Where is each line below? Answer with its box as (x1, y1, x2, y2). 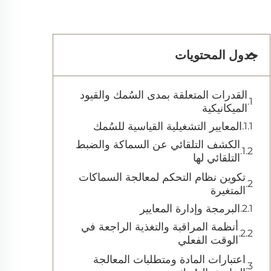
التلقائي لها (193, 151, 240, 165)
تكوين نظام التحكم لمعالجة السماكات (79, 171, 246, 184)
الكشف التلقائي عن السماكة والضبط (76, 138, 240, 151)
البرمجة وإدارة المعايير (140, 202, 240, 215)
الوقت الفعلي (178, 233, 238, 247)
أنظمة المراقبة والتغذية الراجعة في (81, 220, 238, 233)
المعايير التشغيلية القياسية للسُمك (93, 120, 242, 133)
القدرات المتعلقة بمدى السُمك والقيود (80, 88, 247, 102)
